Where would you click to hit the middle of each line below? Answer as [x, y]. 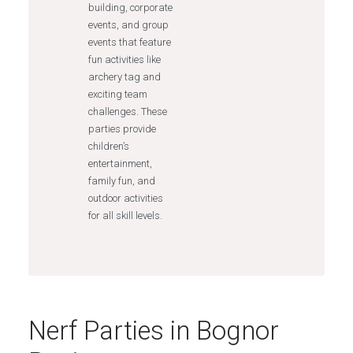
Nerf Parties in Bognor [153, 331]
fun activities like [124, 59]
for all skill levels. [125, 216]
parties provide [122, 129]
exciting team [117, 94]
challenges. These [127, 111]
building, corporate [130, 7]
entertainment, [120, 163]
